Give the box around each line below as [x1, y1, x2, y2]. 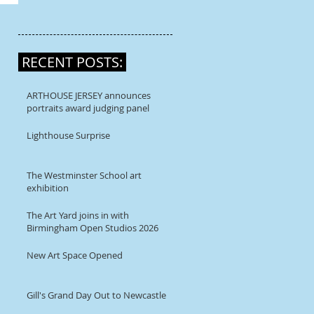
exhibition [27, 182, 69, 194]
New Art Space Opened [27, 249, 123, 261]
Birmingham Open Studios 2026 [27, 221, 158, 234]
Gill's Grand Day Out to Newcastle [27, 289, 166, 301]
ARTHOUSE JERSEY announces [27, 89, 151, 102]
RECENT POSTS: [18, 53, 126, 71]
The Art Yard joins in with [27, 209, 129, 221]
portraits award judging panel [27, 102, 149, 114]
